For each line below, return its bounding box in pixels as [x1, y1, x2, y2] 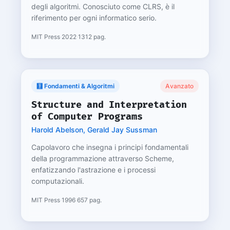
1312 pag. [78, 33, 106, 41]
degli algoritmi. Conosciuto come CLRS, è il [31, 2, 175, 11]
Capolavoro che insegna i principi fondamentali [31, 143, 188, 151]
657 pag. [77, 196, 102, 204]
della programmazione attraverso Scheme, [31, 154, 174, 163]
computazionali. [31, 177, 84, 185]
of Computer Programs [31, 110, 143, 122]
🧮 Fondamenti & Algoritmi [36, 82, 114, 90]
